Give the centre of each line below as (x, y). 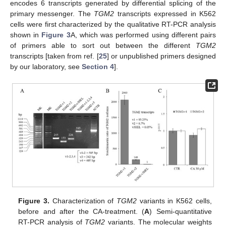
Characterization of (83, 201)
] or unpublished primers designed (161, 56)
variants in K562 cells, (174, 201)
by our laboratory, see (46, 66)
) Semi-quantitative (181, 212)
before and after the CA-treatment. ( (81, 212)
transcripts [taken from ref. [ (54, 56)
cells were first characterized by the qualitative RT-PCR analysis (113, 24)
